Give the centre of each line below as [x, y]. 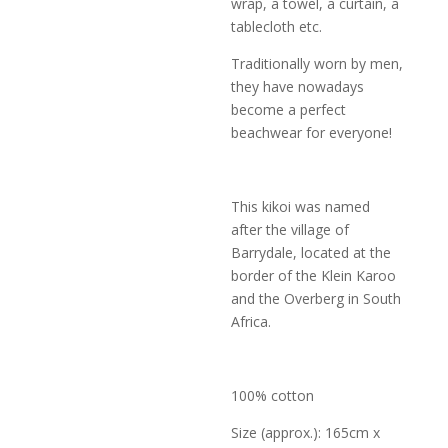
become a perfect [289, 109]
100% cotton [273, 395]
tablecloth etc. [277, 26]
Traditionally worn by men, [317, 63]
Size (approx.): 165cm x [306, 432]
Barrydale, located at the [311, 252]
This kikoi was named [301, 206]
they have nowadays [298, 86]
